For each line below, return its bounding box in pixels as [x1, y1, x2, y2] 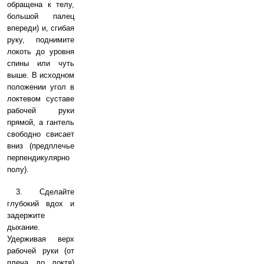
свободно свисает [7, 130, 74, 138]
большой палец [7, 12, 74, 21]
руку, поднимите [7, 35, 74, 44]
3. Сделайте [16, 187, 74, 196]
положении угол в [7, 82, 74, 91]
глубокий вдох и [7, 199, 74, 208]
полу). [7, 165, 29, 174]
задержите [7, 211, 45, 220]
